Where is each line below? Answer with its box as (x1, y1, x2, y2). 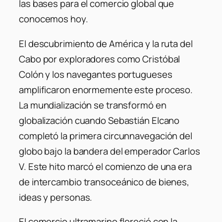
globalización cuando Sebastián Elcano (19, 113, 180, 127)
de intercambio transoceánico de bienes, (19, 175, 190, 188)
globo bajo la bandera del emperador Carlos (19, 144, 200, 158)
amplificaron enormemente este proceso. (19, 83, 193, 96)
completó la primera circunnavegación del (19, 129, 192, 142)
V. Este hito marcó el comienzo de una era (19, 160, 192, 173)
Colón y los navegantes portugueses (19, 67, 172, 81)
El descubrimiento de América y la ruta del (19, 37, 193, 50)
